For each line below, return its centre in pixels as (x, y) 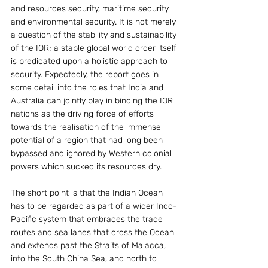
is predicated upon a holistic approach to (90, 61)
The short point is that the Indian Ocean (88, 193)
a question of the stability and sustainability (95, 35)
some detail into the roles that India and (88, 88)
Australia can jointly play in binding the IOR (93, 101)
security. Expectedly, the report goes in (86, 74)
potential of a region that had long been (88, 140)
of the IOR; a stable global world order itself (95, 48)
